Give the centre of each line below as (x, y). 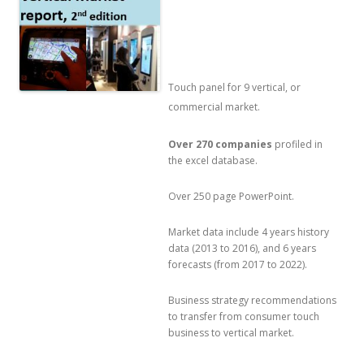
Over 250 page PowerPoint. (231, 196)
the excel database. (213, 160)
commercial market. (214, 106)
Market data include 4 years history (249, 232)
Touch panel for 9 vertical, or (234, 87)
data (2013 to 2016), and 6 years (242, 248)
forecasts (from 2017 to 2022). (238, 264)
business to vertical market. (231, 332)
